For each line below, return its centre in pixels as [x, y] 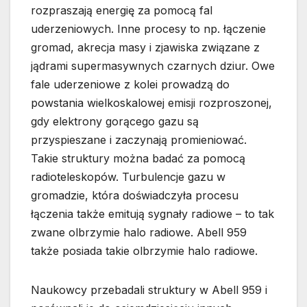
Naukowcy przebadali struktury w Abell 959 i [149, 290]
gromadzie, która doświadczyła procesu [135, 196]
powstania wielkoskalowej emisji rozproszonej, [151, 103]
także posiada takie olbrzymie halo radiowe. [144, 251]
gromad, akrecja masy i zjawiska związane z [145, 48]
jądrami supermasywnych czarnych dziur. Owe [153, 66]
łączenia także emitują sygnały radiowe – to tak [152, 214]
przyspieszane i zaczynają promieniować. [139, 140]
